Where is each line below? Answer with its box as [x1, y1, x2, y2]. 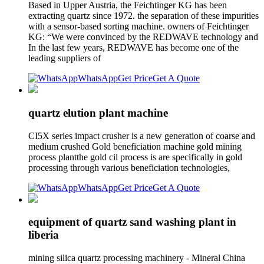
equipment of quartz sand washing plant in [28, 216, 236, 229]
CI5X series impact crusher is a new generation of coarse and [28, 130, 255, 141]
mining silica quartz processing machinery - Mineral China [28, 252, 245, 263]
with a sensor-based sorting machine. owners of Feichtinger [28, 21, 249, 32]
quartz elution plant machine [28, 106, 168, 119]
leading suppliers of [28, 53, 103, 64]
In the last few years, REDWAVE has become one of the [28, 42, 239, 53]
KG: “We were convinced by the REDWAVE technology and [28, 32, 258, 42]
